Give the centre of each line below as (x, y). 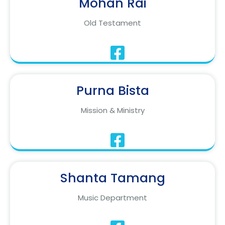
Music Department (113, 198)
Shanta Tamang (113, 178)
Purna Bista (113, 91)
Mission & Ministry (113, 110)
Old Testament (113, 23)
